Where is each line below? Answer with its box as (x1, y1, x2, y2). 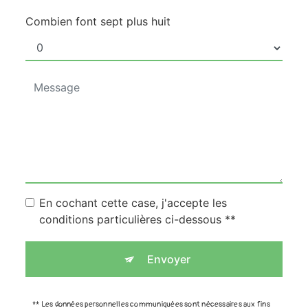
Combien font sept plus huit (25, 14, 170, 29)
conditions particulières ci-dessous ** (39, 212, 236, 227)
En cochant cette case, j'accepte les (39, 196, 227, 210)
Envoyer (146, 252, 190, 267)
